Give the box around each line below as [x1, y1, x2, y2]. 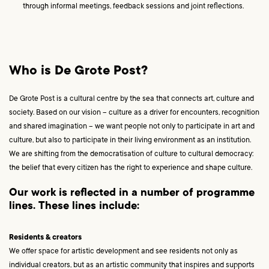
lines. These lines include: [9, 201, 139, 213]
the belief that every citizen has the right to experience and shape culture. [9, 163, 256, 172]
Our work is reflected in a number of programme [9, 187, 255, 200]
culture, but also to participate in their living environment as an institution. [9, 136, 251, 145]
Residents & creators [9, 234, 82, 243]
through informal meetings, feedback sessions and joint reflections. [23, 2, 246, 11]
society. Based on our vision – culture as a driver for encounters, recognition [9, 108, 259, 117]
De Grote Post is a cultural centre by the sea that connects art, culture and [9, 94, 254, 103]
